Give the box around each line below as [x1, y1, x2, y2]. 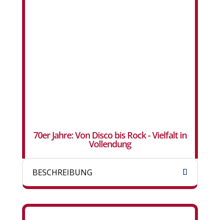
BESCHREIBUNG [32, 167, 92, 178]
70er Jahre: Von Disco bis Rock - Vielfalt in [33, 129, 187, 141]
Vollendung [88, 138, 131, 150]
